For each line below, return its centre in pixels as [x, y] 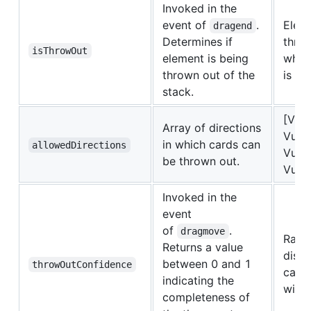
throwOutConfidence [82, 265]
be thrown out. [201, 161]
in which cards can [211, 145]
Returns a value [203, 247]
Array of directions [212, 128]
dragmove [203, 232]
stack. [178, 92]
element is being [205, 59]
